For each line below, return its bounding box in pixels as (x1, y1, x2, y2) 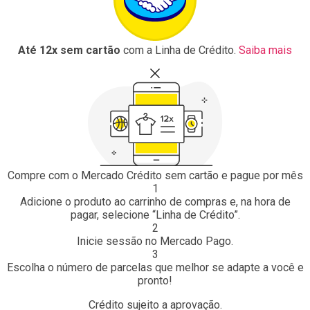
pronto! (138, 273, 172, 287)
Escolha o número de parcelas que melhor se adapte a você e (6, 260, 304, 274)
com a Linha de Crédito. (120, 43, 236, 57)
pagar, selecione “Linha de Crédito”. (70, 208, 240, 221)
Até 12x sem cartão (18, 43, 120, 57)
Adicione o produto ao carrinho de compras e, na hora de (19, 194, 291, 208)
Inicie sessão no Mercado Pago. (77, 234, 233, 248)
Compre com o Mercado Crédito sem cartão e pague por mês (7, 168, 303, 182)
